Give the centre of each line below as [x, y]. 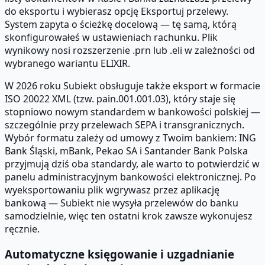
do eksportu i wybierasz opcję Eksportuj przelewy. [117, 12]
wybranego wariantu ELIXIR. [67, 64]
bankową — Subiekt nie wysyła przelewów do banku [122, 203]
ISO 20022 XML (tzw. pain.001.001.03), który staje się [120, 99]
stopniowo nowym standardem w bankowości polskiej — [132, 112]
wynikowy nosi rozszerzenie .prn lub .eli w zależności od [130, 51]
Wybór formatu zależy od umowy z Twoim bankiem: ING [130, 138]
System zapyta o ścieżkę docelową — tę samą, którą [121, 25]
